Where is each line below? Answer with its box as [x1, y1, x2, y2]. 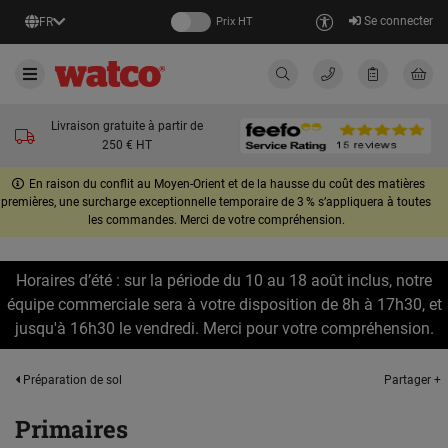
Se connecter [361, 13, 433, 28]
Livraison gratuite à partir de [51, 119, 203, 133]
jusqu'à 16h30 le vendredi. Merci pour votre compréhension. [14, 319, 434, 338]
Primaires [15, 413, 128, 445]
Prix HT [215, 15, 253, 28]
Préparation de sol [20, 373, 122, 387]
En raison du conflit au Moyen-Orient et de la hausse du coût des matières [29, 177, 425, 191]
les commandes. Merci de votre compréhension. [87, 213, 345, 227]
